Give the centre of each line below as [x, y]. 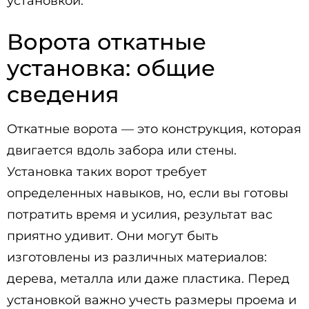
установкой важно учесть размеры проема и [152, 300]
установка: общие [111, 68]
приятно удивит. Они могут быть [112, 236]
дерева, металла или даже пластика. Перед [148, 279]
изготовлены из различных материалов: [137, 257]
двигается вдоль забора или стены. [122, 150]
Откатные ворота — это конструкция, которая [154, 129]
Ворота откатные [107, 42]
